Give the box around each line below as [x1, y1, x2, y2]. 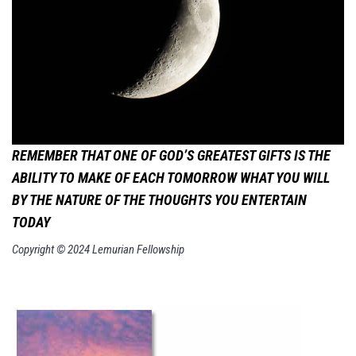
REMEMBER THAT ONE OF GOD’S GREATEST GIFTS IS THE [12, 146, 331, 164]
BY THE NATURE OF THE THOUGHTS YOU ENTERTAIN [12, 191, 307, 208]
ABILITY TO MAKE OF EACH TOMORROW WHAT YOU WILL [12, 168, 330, 186]
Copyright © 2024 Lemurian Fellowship [12, 242, 184, 257]
